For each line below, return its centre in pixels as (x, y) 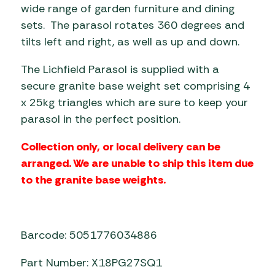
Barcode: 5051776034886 (89, 235)
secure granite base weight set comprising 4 (135, 86)
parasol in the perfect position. (101, 119)
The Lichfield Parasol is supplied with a (120, 69)
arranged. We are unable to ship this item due (137, 163)
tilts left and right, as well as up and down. (130, 41)
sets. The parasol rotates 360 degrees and (133, 25)
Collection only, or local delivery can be (121, 146)
